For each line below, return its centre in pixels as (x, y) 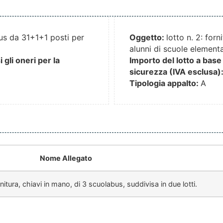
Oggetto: (148, 38)
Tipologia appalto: (165, 83)
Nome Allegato (66, 158)
